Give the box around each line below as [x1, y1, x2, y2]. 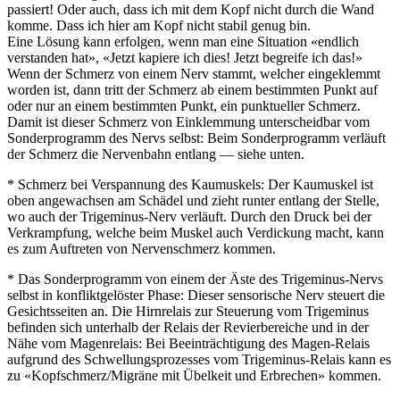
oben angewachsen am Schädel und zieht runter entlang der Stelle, [7, 192, 379, 208]
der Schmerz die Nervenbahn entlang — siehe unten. [7, 146, 304, 162]
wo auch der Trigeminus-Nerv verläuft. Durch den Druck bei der [7, 208, 371, 224]
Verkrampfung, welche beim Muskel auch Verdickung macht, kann [7, 224, 384, 240]
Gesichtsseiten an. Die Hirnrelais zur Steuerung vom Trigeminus [7, 303, 369, 319]
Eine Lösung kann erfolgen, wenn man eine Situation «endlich [7, 33, 359, 49]
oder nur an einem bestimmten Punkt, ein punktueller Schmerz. [7, 97, 361, 113]
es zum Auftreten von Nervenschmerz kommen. [7, 240, 276, 256]
